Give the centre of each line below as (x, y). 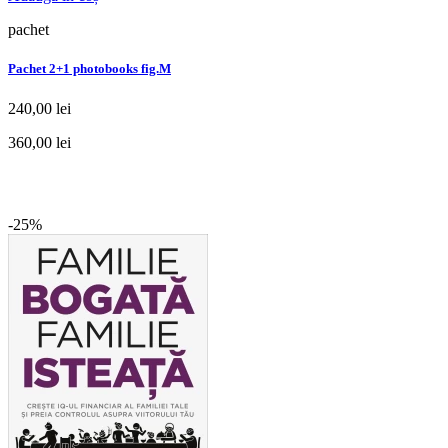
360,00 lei (39, 142)
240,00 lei (39, 108)
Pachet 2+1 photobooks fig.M (89, 69)
